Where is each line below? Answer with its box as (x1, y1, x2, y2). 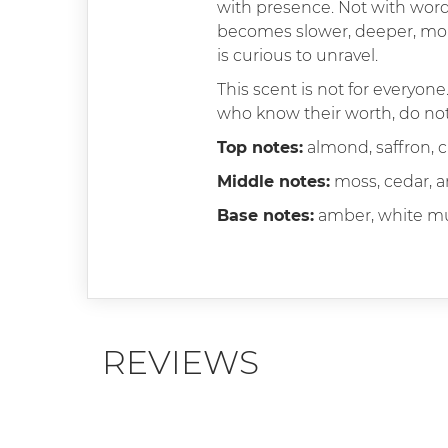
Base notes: (217, 205, 314, 225)
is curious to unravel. (217, 45, 378, 65)
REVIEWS (102, 341, 259, 382)
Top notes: (217, 137, 303, 157)
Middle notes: (217, 171, 330, 191)
